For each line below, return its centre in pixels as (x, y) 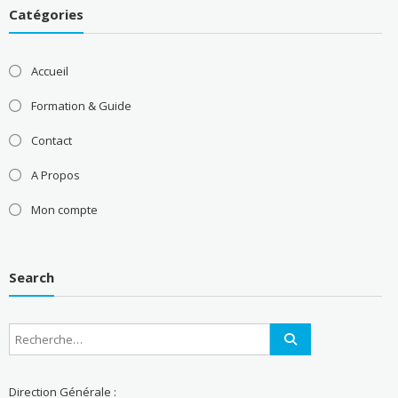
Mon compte (64, 209)
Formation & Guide (81, 105)
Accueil (49, 71)
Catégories (46, 14)
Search (31, 278)
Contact (51, 140)
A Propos (55, 175)
